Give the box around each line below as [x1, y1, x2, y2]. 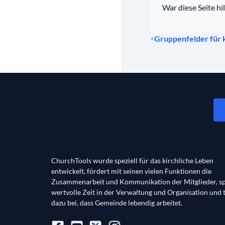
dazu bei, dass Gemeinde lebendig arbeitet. [51, 198, 182, 207]
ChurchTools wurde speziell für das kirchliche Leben [51, 156, 213, 165]
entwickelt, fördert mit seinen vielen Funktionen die [51, 166, 211, 175]
